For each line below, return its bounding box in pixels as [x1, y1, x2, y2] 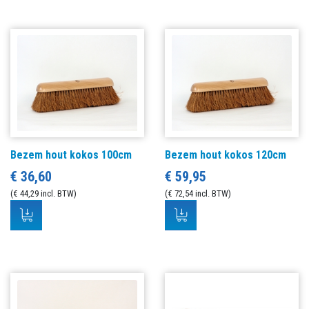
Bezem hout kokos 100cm [10, 148, 132, 162]
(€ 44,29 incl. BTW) [10, 188, 77, 199]
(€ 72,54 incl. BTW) [165, 188, 231, 199]
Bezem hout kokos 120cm [165, 148, 286, 162]
